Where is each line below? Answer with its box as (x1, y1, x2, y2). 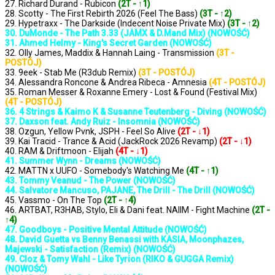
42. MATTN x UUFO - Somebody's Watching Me (5, 166, 186, 176)
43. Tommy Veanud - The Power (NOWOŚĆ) (5, 176, 176, 186)
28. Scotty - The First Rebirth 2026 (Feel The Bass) (5, 9, 199, 19)
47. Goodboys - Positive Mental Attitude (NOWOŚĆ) (5, 225, 207, 235)
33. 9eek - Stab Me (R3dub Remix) (5, 68, 138, 78)
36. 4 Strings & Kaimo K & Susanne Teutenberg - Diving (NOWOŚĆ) (5, 107, 266, 117)
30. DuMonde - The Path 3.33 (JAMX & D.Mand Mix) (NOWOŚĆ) (5, 28, 250, 39)
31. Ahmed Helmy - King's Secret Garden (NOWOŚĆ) (5, 38, 212, 48)
